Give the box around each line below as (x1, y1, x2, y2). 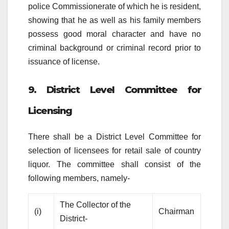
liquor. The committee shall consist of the (28, 160, 201, 169)
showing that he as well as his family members (28, 15, 201, 25)
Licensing (28, 104, 72, 117)
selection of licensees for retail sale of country (28, 146, 201, 155)
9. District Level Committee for (28, 83, 201, 96)
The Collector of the (60, 200, 131, 210)
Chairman (158, 207, 195, 216)
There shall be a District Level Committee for (28, 132, 201, 142)
